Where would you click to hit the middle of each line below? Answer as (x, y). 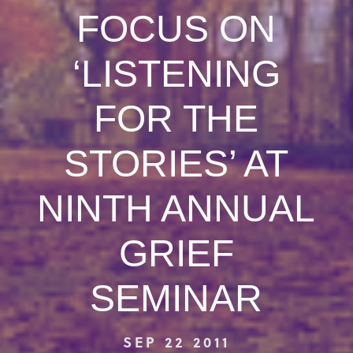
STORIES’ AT (176, 163)
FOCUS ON (176, 29)
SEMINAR (176, 298)
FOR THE (176, 119)
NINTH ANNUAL (176, 208)
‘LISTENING (176, 74)
